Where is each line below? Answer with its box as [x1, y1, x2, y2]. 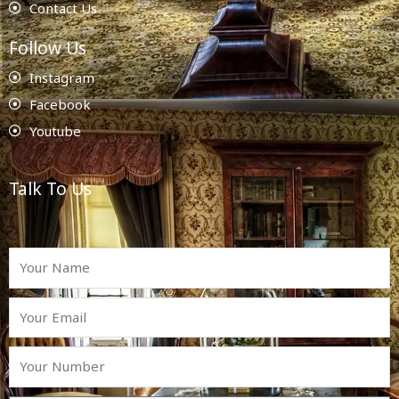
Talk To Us [9, 176, 92, 200]
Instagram [28, 68, 94, 86]
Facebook [28, 94, 91, 113]
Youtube [28, 121, 81, 140]
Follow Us [9, 36, 86, 60]
